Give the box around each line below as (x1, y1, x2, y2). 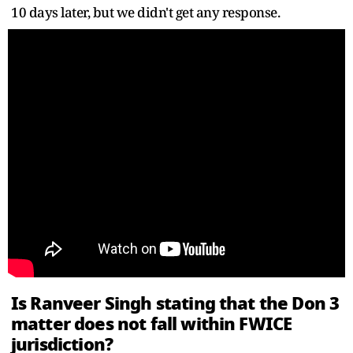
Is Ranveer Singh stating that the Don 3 (11, 289, 340, 317)
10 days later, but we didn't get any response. (11, 2, 280, 21)
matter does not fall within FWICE (11, 310, 292, 337)
